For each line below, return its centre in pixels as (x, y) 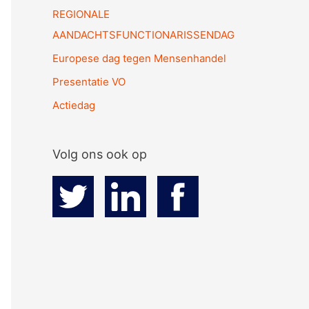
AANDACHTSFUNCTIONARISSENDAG (143, 35)
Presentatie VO (89, 81)
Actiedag (74, 105)
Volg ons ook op (100, 154)
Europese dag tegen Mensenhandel (139, 58)
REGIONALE (81, 14)
